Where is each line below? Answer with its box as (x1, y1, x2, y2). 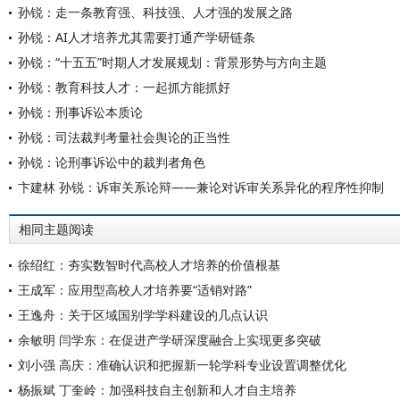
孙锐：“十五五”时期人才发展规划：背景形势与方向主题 (18, 54, 327, 71)
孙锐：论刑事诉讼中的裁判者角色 (18, 154, 205, 171)
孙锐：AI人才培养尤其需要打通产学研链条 (18, 29, 255, 46)
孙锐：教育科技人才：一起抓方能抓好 (18, 79, 230, 96)
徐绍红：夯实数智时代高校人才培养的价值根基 (18, 256, 280, 273)
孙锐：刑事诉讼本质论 (18, 104, 143, 121)
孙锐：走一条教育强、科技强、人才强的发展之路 (18, 4, 293, 21)
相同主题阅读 (19, 222, 94, 237)
